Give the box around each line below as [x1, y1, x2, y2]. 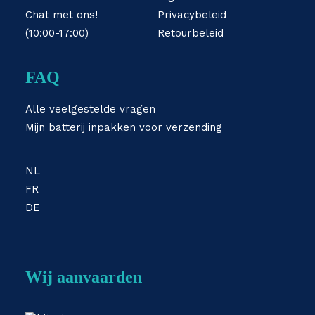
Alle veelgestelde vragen [25, 103, 155, 115]
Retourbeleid [157, 27, 224, 39]
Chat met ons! [25, 8, 98, 21]
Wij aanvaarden [25, 268, 142, 286]
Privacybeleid [157, 8, 226, 21]
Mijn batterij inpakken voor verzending [25, 121, 222, 134]
